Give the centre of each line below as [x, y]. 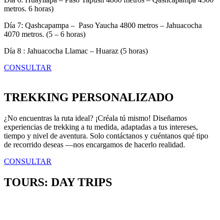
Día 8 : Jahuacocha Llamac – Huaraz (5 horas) [76, 51]
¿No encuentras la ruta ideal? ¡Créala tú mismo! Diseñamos [96, 118]
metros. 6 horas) [29, 9]
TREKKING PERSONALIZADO [89, 97]
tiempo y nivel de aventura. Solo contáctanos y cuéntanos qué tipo [106, 136]
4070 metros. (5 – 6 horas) [45, 34]
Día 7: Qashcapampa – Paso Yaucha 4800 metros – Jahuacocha [103, 26]
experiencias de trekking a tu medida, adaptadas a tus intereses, [101, 127]
